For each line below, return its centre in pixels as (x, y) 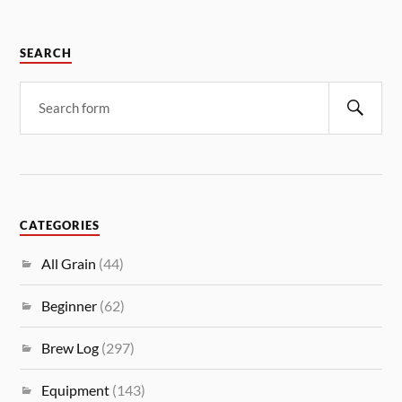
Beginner (70, 305)
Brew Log (70, 347)
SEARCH (46, 53)
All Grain (69, 263)
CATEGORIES (60, 225)
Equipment (76, 389)
